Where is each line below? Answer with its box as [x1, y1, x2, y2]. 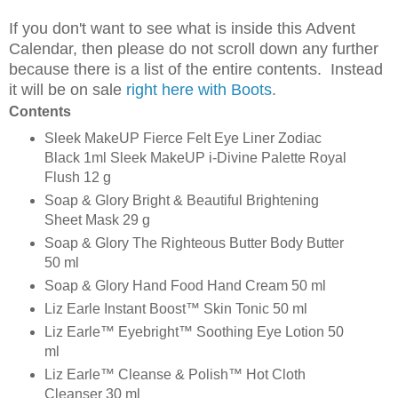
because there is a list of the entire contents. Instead [9, 60, 383, 78]
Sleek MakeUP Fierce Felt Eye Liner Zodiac [44, 130, 322, 146]
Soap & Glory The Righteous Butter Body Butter [44, 235, 344, 251]
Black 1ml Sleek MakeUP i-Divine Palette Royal [44, 149, 346, 165]
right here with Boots [126, 80, 272, 99]
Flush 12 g [44, 169, 111, 185]
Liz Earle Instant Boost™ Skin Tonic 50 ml [44, 300, 307, 316]
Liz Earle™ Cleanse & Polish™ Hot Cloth [44, 366, 306, 382]
